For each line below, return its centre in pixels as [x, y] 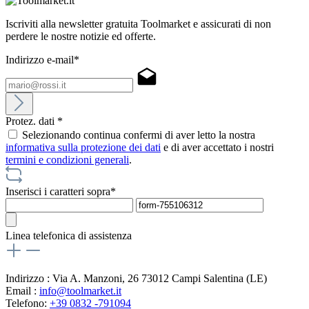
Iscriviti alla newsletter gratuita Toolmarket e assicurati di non [138, 24]
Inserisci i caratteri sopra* [61, 192]
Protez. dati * [34, 121]
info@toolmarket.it [80, 291]
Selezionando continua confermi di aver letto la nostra [139, 135]
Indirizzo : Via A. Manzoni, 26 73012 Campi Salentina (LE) [136, 279]
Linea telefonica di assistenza [69, 236]
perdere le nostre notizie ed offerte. [81, 37]
